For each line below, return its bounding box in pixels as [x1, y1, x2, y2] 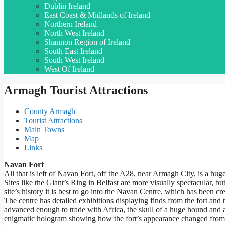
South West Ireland [44, 55, 104, 64]
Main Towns [24, 125, 64, 134]
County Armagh [24, 107, 75, 116]
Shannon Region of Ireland [44, 37, 130, 46]
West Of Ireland [44, 64, 94, 73]
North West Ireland [44, 28, 104, 37]
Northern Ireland [44, 19, 97, 28]
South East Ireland [44, 46, 102, 55]
